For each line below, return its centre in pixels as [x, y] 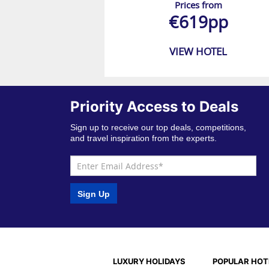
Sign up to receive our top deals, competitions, [159, 128]
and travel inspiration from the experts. [144, 138]
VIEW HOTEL [198, 52]
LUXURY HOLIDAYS [150, 261]
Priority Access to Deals [155, 107]
